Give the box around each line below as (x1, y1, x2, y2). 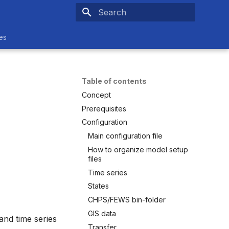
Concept (82, 90, 111, 99)
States (88, 181, 109, 191)
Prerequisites (82, 104, 126, 113)
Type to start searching (98, 27, 172, 34)
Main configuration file (88, 131, 163, 140)
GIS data (88, 209, 116, 218)
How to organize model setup (88, 145, 188, 154)
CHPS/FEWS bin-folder (88, 195, 166, 204)
